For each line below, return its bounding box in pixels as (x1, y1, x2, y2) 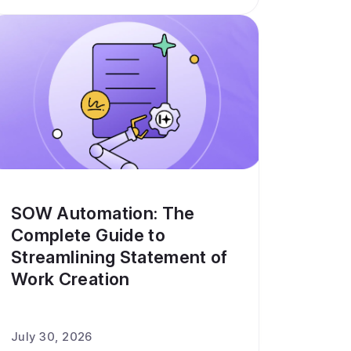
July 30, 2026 (11, 329, 92, 344)
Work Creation (11, 269, 130, 289)
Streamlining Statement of (11, 247, 228, 267)
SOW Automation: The (11, 203, 195, 223)
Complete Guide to (11, 225, 165, 245)
